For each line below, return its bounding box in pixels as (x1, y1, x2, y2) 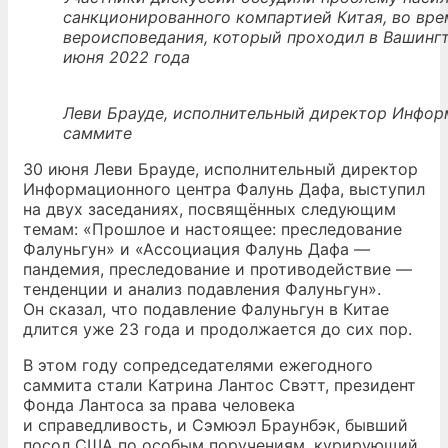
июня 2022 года (63, 47, 190, 67)
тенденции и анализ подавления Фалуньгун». (23, 279, 381, 299)
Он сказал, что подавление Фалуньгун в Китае (23, 299, 389, 319)
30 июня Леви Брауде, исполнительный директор (23, 159, 418, 179)
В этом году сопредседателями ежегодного (23, 355, 373, 375)
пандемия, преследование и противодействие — (23, 259, 412, 279)
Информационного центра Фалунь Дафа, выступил (23, 179, 425, 199)
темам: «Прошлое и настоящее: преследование (23, 219, 402, 239)
